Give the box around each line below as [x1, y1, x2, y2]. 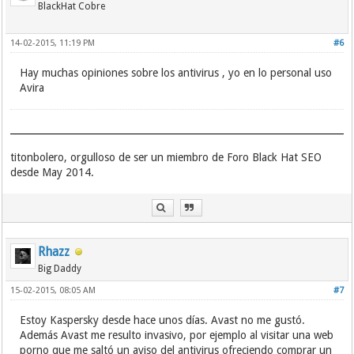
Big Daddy [38, 263, 82, 274]
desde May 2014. [10, 166, 95, 179]
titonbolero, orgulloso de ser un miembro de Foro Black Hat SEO [10, 151, 322, 164]
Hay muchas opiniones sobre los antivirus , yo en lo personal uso [20, 66, 333, 79]
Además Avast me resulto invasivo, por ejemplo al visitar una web [20, 329, 334, 341]
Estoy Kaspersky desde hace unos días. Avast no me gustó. [20, 314, 306, 326]
